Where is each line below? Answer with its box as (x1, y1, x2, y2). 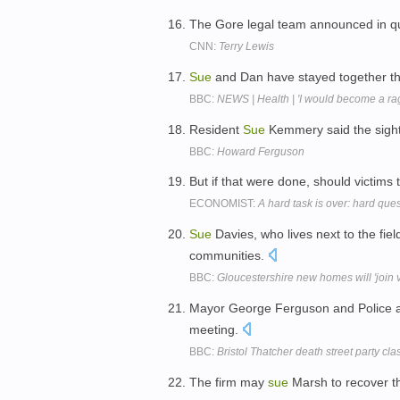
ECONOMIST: (189, 197, 258, 211)
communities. (189, 248, 268, 263)
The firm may (189, 374, 268, 389)
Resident (189, 121, 243, 137)
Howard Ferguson (217, 145, 304, 158)
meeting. (189, 321, 242, 337)
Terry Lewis (219, 39, 274, 53)
